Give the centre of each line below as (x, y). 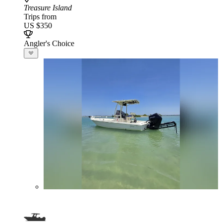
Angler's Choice (49, 43)
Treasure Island (48, 8)
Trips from (40, 17)
